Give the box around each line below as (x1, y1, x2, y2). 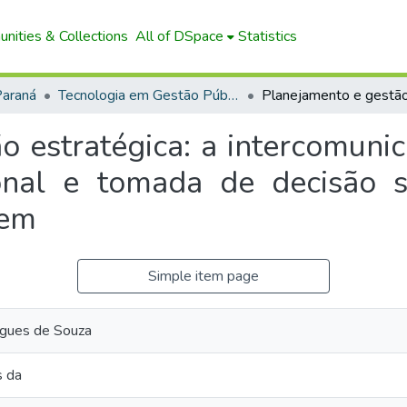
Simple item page (148, 266, 259, 286)
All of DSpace (135, 26, 223, 46)
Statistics (238, 26, 297, 46)
